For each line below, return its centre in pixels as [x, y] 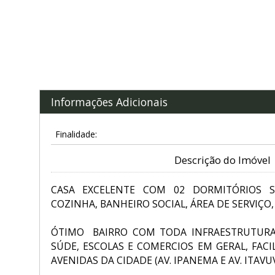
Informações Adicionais [109, 102]
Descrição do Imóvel [222, 161]
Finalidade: [76, 134]
